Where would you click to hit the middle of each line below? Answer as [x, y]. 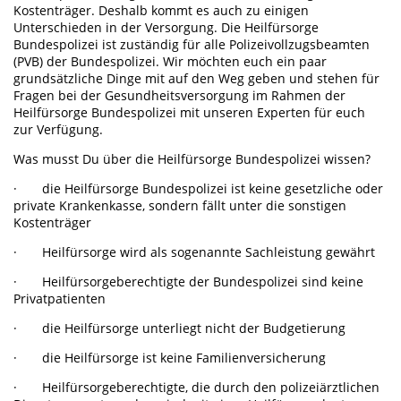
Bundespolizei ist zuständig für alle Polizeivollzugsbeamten [192, 44]
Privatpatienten [60, 299]
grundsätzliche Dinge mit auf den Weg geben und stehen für [196, 78]
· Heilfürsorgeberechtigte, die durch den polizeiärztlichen [196, 387]
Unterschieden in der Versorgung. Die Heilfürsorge [166, 27]
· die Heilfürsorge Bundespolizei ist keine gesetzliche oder [198, 188]
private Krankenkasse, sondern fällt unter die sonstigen [180, 205]
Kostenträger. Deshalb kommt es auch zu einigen [161, 10]
